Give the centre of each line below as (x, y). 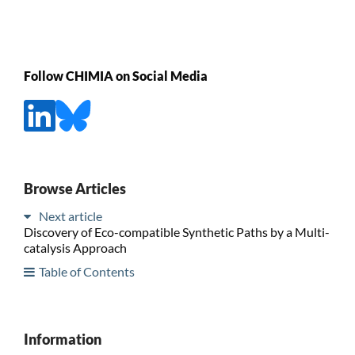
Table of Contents (86, 271)
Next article (70, 216)
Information (62, 339)
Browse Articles (74, 188)
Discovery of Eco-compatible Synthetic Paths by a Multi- (176, 231)
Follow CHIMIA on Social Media (115, 76)
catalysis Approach (75, 247)
